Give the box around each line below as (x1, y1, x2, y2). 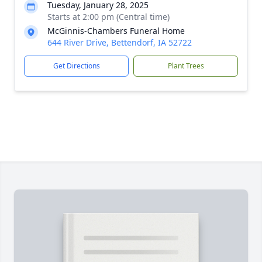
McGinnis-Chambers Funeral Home (47, 25, 185, 36)
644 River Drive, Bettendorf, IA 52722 (47, 37, 192, 48)
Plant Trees (167, 61, 204, 71)
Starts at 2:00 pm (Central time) (47, 11, 170, 22)
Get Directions (53, 61, 100, 71)
